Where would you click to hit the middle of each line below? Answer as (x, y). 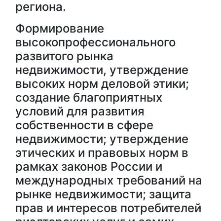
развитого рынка (64, 56)
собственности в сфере (84, 125)
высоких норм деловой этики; (102, 84)
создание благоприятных (89, 97)
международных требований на (109, 180)
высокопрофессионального (95, 42)
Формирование (60, 28)
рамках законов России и (89, 166)
